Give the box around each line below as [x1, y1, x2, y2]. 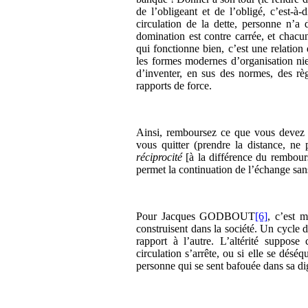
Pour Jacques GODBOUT [136, 210, 256, 222]
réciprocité [136, 151, 182, 163]
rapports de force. [136, 79, 212, 91]
